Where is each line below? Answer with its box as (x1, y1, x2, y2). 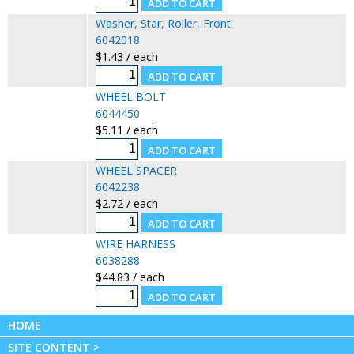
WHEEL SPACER (95, 162, 177, 178)
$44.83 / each (95, 269, 164, 284)
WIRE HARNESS (95, 235, 175, 251)
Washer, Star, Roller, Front (95, 15, 231, 31)
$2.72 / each (95, 195, 158, 211)
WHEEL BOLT (95, 88, 166, 104)
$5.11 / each (95, 122, 158, 137)
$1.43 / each (95, 48, 158, 64)
